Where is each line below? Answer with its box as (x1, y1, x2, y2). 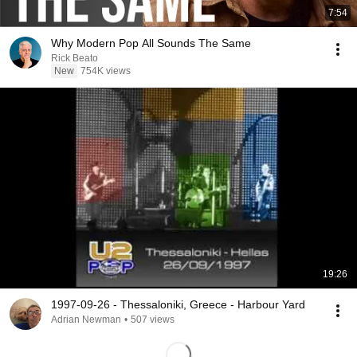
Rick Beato (51, 53, 98, 64)
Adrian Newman (51, 314, 121, 325)
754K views (80, 65, 131, 76)
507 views (131, 314, 175, 325)
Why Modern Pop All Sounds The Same (51, 37, 251, 49)
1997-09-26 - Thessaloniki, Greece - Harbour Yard (51, 298, 305, 311)
